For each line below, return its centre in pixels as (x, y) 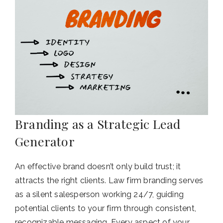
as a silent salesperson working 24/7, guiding (100, 195)
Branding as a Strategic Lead (98, 124)
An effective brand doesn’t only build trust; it (98, 167)
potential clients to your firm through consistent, (106, 209)
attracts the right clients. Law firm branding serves (109, 181)
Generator (45, 141)
